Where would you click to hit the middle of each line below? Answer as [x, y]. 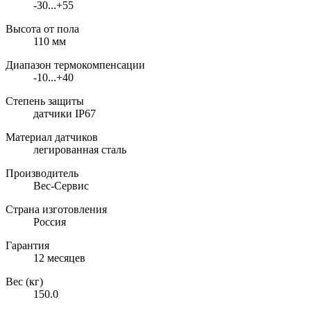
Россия [50, 221]
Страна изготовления [56, 209]
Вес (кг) [24, 281]
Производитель [42, 173]
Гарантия [27, 245]
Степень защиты [45, 101]
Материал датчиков [52, 137]
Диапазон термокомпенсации [75, 65]
